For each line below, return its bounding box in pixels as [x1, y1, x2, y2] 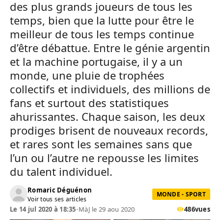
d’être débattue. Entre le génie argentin [10, 40, 210, 55]
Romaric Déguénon [27, 185, 92, 194]
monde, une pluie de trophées [10, 68, 165, 82]
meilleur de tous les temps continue [10, 27, 194, 41]
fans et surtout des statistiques [10, 95, 169, 110]
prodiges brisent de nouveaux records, [10, 123, 208, 137]
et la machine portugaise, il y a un [10, 54, 183, 69]
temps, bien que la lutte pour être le [10, 13, 194, 27]
